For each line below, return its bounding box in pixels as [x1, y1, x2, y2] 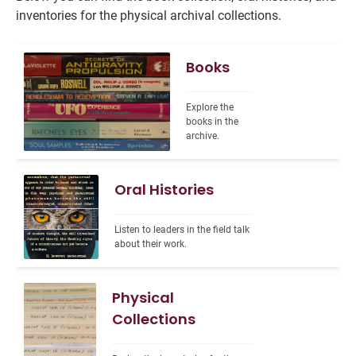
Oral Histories [114, 180, 214, 199]
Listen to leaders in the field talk [114, 224, 250, 235]
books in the [186, 116, 238, 127]
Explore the [186, 102, 234, 113]
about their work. [114, 238, 187, 250]
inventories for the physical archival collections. [16, 8, 281, 23]
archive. [186, 130, 219, 141]
